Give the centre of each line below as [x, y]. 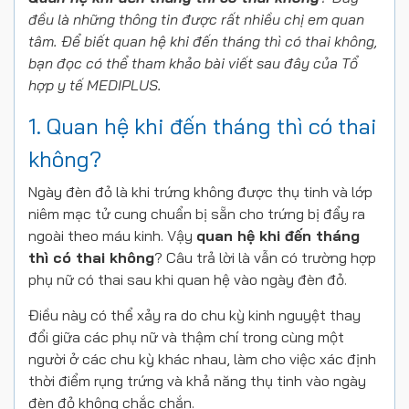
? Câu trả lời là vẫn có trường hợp [265, 257]
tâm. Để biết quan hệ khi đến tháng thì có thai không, [203, 41]
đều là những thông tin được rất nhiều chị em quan [196, 19]
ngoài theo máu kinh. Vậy [112, 236]
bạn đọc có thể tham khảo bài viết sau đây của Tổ [193, 63]
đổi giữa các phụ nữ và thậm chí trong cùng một [186, 337]
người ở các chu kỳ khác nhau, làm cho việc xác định [202, 359]
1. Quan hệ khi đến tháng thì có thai [203, 126]
